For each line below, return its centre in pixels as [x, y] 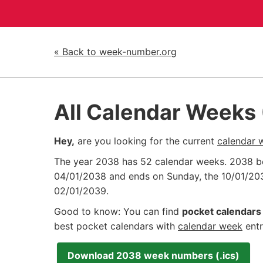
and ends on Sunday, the [164, 176]
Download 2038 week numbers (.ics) [154, 255]
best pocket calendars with [116, 226]
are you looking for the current [146, 141]
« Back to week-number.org [115, 52]
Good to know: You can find [118, 211]
